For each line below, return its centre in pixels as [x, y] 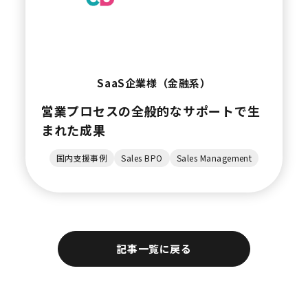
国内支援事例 [82, 158]
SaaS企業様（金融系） [154, 83]
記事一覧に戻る [154, 249]
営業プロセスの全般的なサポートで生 [151, 111]
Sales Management [214, 158]
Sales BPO [142, 158]
